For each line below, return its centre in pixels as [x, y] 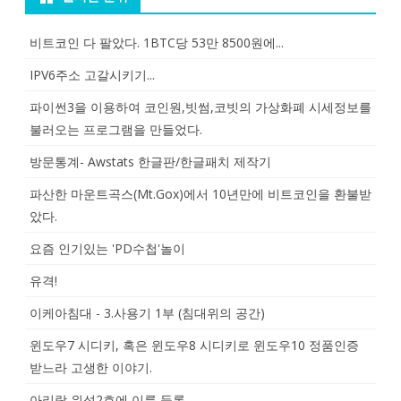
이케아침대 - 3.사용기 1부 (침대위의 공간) [147, 313]
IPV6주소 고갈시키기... [92, 75]
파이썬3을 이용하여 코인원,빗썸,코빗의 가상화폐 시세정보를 [200, 107]
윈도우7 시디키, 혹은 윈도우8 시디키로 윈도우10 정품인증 [194, 345]
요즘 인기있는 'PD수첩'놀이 [107, 248]
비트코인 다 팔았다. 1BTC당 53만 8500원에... [157, 43]
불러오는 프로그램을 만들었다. [116, 129]
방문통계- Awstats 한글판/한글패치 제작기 [150, 162]
